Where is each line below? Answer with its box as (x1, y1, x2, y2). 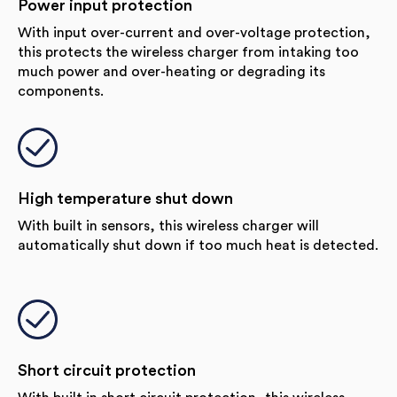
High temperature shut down (18, 190, 233, 206)
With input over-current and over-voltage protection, (18, 25, 370, 40)
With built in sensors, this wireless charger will (18, 218, 319, 233)
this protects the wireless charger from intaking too (18, 44, 359, 59)
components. (18, 83, 104, 98)
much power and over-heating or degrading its (18, 64, 325, 79)
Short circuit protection (18, 362, 196, 378)
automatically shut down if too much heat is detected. (18, 237, 378, 253)
